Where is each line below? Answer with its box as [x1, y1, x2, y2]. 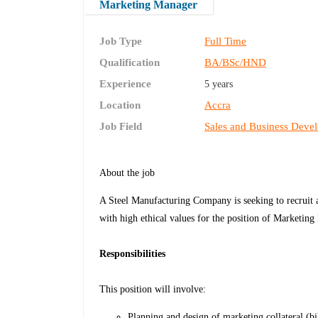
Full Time [204, 35, 247, 48]
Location [99, 99, 141, 111]
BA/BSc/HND [204, 57, 267, 69]
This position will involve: [99, 284, 207, 295]
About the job [99, 168, 155, 179]
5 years [204, 79, 234, 90]
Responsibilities [99, 248, 166, 260]
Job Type [99, 35, 143, 48]
